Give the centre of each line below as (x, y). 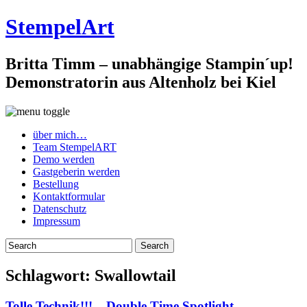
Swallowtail (135, 275)
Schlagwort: (50, 275)
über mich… (60, 134)
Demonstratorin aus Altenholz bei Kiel (141, 82)
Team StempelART (75, 147)
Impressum (57, 221)
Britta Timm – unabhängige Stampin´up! (149, 63)
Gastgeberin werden (76, 171)
